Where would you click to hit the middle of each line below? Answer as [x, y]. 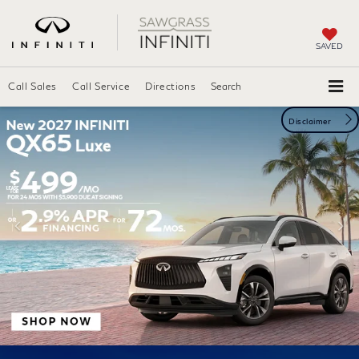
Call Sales [32, 86]
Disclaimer [311, 121]
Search [226, 86]
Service [113, 86]
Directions [171, 86]
